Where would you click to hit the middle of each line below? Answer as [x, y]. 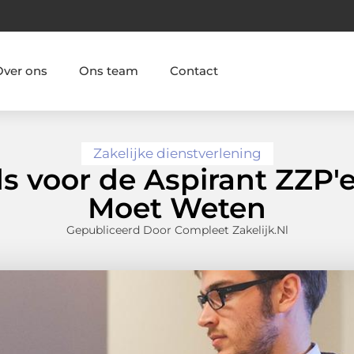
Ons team [109, 70]
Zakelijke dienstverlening [177, 154]
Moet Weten [177, 208]
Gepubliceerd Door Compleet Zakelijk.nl [177, 230]
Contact [194, 70]
